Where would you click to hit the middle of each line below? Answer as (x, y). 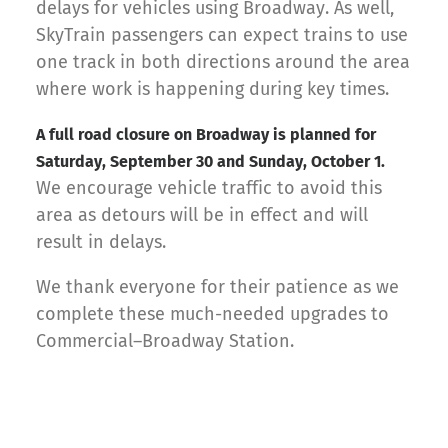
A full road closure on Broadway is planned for (206, 135)
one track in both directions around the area (223, 62)
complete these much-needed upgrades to (212, 314)
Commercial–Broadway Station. (165, 341)
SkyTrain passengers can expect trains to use (222, 35)
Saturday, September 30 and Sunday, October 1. (210, 162)
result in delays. (101, 242)
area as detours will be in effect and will (202, 215)
